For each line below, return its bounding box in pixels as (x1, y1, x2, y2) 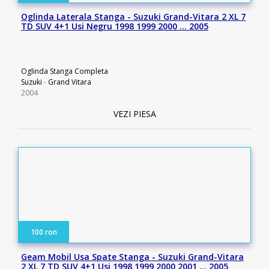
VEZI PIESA (113, 108, 156, 119)
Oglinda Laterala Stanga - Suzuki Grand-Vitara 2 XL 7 (21, 11, 246, 22)
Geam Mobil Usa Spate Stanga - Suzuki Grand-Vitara (21, 251, 244, 262)
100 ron (31, 227, 57, 237)
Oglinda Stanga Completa (21, 66, 108, 76)
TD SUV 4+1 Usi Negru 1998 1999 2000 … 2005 (21, 20, 208, 32)
